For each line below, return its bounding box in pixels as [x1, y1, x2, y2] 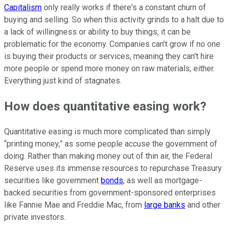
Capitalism [4, 2, 42, 12]
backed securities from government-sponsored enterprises [4, 187, 216, 197]
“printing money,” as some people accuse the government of [4, 138, 217, 149]
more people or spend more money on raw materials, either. [4, 63, 215, 73]
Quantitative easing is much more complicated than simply [4, 126, 211, 136]
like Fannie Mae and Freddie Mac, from [4, 199, 144, 210]
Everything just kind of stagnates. [4, 75, 122, 85]
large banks [144, 199, 185, 210]
